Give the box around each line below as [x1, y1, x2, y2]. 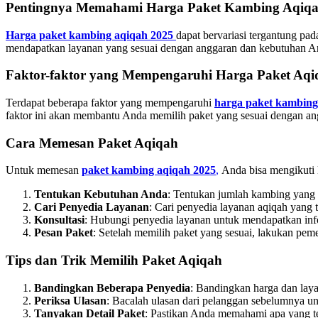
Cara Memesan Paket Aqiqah [6, 135, 178, 150]
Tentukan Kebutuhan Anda [34, 188, 168, 201]
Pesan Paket [34, 226, 93, 239]
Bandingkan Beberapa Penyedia [34, 281, 190, 294]
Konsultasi [34, 214, 84, 226]
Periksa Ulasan [34, 294, 106, 307]
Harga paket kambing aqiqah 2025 [6, 28, 173, 41]
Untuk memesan [6, 164, 82, 177]
